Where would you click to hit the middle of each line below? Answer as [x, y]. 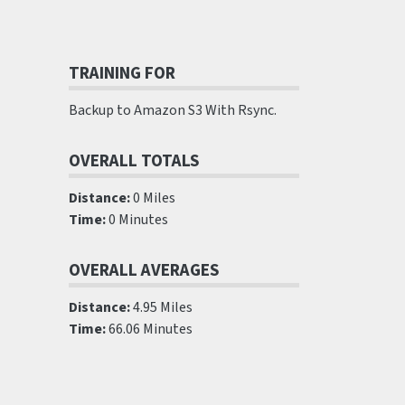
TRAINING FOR [122, 73]
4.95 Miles [161, 307]
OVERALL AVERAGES [144, 270]
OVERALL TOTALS [134, 161]
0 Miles [153, 198]
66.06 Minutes [149, 329]
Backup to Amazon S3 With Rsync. [173, 110]
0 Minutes [137, 220]
